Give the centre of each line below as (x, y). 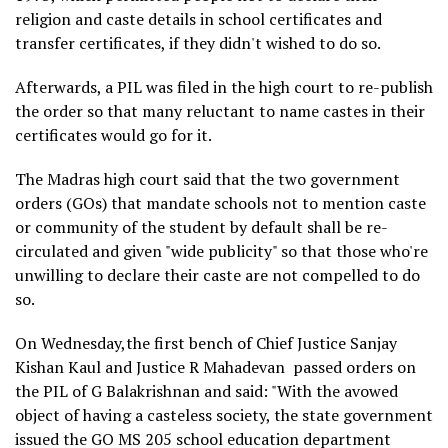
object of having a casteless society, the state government (224, 414)
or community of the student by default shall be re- (201, 226)
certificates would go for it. (113, 134)
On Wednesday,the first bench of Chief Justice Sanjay (206, 342)
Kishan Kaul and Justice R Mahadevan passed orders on (215, 366)
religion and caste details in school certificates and (198, 18)
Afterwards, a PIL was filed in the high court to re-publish (224, 86)
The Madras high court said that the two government (207, 178)
